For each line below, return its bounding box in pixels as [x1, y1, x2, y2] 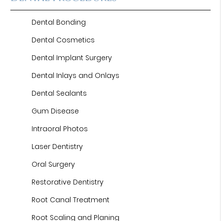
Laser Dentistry [32, 142, 83, 151]
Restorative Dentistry [32, 177, 104, 187]
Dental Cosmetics [32, 35, 95, 45]
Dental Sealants [32, 88, 87, 98]
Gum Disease [32, 106, 79, 116]
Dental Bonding [32, 17, 86, 27]
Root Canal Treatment [32, 195, 110, 205]
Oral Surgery [32, 159, 75, 169]
